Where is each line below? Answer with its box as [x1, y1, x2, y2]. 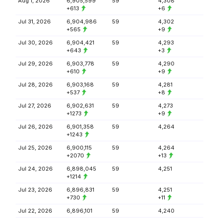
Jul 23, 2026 [18, 186, 52, 193]
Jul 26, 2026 [18, 123, 53, 130]
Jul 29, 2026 [18, 60, 53, 67]
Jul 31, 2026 [18, 18, 51, 25]
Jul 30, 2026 [18, 39, 53, 46]
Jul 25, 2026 [18, 144, 52, 151]
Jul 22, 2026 [18, 207, 52, 214]
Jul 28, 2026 [18, 81, 53, 88]
